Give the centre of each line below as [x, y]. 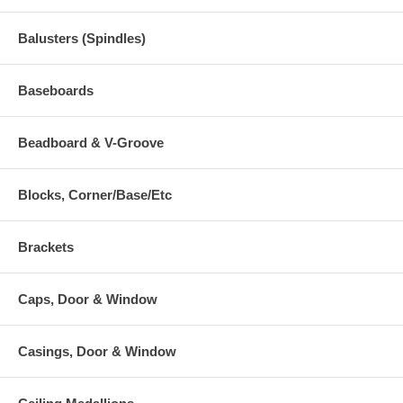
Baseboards [56, 90]
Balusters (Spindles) [82, 38]
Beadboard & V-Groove [91, 142]
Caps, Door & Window [88, 299]
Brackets [46, 246]
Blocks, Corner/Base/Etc [95, 194]
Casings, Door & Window [97, 351]
